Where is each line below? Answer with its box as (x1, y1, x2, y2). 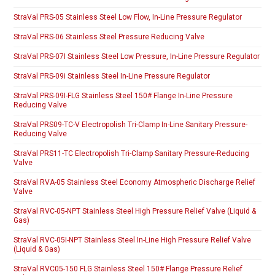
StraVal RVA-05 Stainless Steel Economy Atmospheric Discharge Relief (14, 178, 256, 187)
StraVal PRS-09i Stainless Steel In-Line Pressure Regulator (14, 72, 211, 81)
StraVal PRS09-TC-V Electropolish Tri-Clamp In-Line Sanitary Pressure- (14, 120, 248, 130)
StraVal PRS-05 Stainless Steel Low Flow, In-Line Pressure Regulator (14, 13, 242, 22)
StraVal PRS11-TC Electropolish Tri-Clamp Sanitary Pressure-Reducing (14, 149, 250, 158)
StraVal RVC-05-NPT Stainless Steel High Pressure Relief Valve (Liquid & (14, 207, 257, 216)
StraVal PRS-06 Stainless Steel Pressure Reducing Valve (14, 33, 205, 42)
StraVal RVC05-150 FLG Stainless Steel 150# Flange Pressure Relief (14, 265, 243, 274)
